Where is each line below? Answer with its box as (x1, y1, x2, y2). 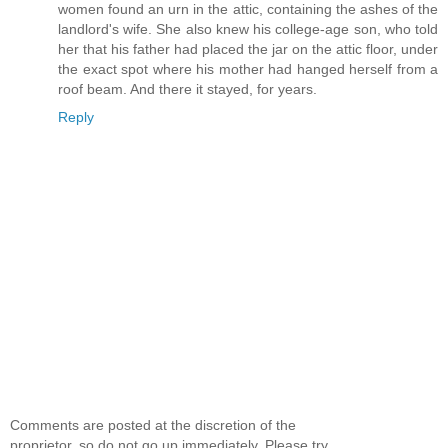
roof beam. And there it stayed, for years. (58, 80, 317, 97)
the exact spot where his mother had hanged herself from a (58, 60, 438, 77)
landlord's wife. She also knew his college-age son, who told (58, 20, 438, 37)
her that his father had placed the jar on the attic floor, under (58, 40, 438, 57)
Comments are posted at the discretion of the (10, 416, 296, 433)
